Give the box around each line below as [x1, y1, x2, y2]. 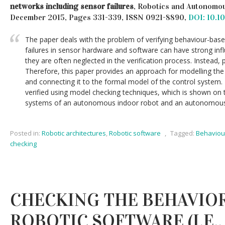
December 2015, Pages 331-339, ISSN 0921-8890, [10, 13, 188, 22]
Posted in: [10, 129, 40, 138]
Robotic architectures [42, 129, 106, 138]
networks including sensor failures [10, 2, 134, 11]
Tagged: [170, 129, 194, 138]
